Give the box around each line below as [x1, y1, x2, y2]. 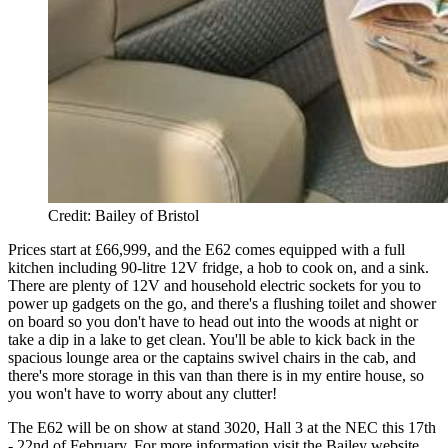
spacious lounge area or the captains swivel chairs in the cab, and [8, 348, 416, 366]
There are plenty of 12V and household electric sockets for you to [8, 276, 421, 294]
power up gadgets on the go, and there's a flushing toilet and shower [8, 294, 436, 312]
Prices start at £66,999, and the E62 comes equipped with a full [8, 240, 405, 258]
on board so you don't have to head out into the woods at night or [8, 312, 418, 330]
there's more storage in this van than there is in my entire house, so [8, 366, 424, 384]
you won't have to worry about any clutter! [8, 384, 277, 402]
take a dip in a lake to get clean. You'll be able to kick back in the [8, 330, 415, 348]
